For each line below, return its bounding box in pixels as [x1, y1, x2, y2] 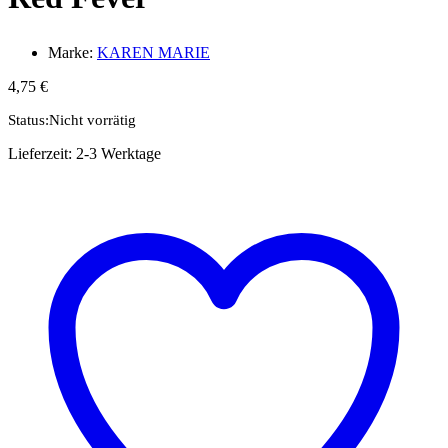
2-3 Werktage [76, 145, 161, 163]
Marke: [48, 44, 97, 62]
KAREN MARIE [97, 44, 210, 62]
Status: [8, 112, 49, 129]
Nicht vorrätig [49, 112, 136, 129]
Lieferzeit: [8, 145, 76, 163]
